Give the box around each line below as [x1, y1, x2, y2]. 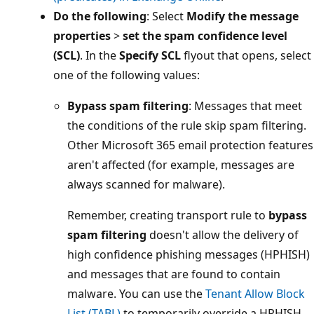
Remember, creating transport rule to [67, 207, 268, 223]
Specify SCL [119, 47, 181, 63]
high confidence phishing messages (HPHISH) [67, 246, 310, 262]
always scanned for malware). [67, 176, 225, 192]
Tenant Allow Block [205, 285, 305, 301]
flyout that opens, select [181, 47, 311, 63]
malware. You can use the [67, 285, 205, 301]
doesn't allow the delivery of [146, 226, 299, 243]
